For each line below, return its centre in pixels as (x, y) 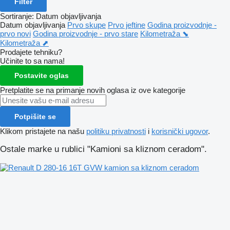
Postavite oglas (42, 75)
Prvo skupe (87, 25)
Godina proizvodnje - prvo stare (85, 33)
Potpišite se (35, 116)
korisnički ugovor (180, 131)
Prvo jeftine (127, 25)
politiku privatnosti (116, 131)
